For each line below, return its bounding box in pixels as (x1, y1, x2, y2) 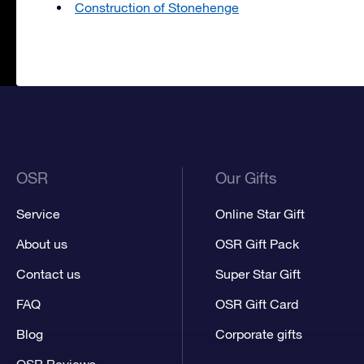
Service (16, 206, 60, 221)
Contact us (16, 266, 80, 281)
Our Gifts (215, 168, 278, 187)
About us (16, 236, 67, 251)
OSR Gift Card (215, 296, 299, 311)
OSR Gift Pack (215, 236, 300, 251)
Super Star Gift (215, 266, 301, 281)
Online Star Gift (215, 206, 305, 221)
